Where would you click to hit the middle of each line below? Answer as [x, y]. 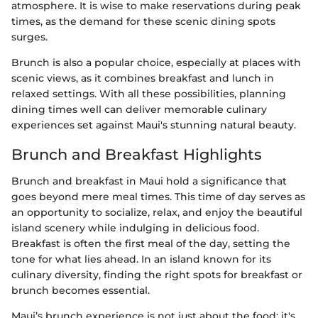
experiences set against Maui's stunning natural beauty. [154, 125]
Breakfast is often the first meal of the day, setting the [151, 244]
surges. [29, 37]
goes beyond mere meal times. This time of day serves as [158, 197]
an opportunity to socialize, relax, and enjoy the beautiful [157, 213]
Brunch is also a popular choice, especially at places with [156, 62]
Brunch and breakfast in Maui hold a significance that [149, 181]
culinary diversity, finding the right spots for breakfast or [157, 275]
